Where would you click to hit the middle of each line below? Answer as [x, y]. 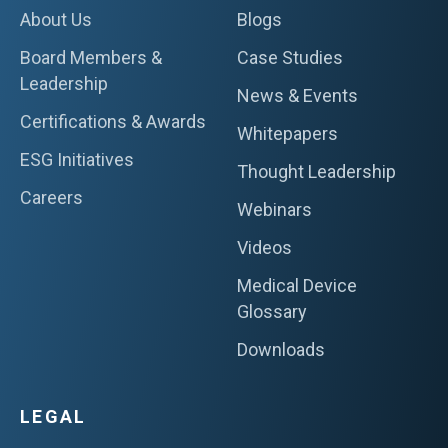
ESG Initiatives [77, 159]
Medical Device [296, 285]
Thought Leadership [316, 171]
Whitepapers [287, 133]
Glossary [271, 311]
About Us [56, 19]
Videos [264, 247]
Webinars [274, 209]
